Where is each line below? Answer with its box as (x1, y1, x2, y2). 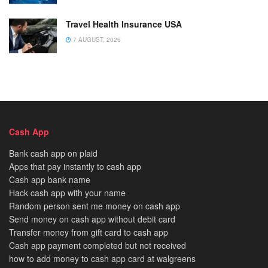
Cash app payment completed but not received (9, 239, 186, 251)
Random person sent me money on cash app (9, 199, 180, 212)
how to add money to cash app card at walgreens (9, 252, 196, 264)
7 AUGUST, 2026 (71, 35, 121, 44)
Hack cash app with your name (9, 186, 126, 199)
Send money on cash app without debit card (9, 212, 175, 225)
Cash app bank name (9, 173, 90, 185)
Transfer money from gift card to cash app (9, 226, 168, 238)
